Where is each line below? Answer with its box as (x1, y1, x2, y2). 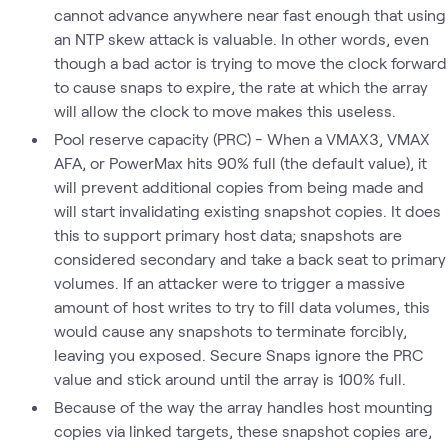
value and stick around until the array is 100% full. (53, 369, 406, 388)
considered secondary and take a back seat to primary (53, 249, 446, 268)
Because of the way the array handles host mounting (54, 397, 433, 416)
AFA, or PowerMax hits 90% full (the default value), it (53, 153, 427, 172)
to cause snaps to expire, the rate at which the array (53, 77, 428, 96)
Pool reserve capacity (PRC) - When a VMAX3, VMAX (54, 129, 430, 148)
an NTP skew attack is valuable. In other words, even (53, 29, 429, 48)
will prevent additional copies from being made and (53, 177, 424, 196)
